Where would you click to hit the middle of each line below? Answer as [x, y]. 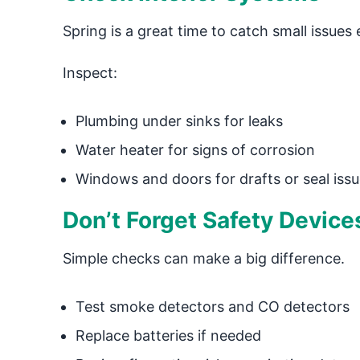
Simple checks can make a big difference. [203, 258]
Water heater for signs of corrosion [195, 150]
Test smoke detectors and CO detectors [212, 307]
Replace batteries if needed [168, 335]
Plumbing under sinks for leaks [179, 121]
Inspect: [90, 73]
